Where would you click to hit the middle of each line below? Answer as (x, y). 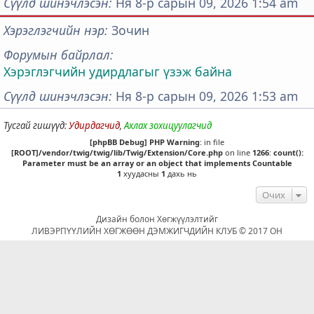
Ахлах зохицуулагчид (168, 126)
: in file (212, 142)
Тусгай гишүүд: (36, 126)
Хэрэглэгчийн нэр (54, 30)
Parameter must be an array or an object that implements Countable (157, 163)
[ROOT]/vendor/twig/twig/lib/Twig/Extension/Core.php (117, 152)
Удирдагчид (94, 126)
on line (237, 152)
